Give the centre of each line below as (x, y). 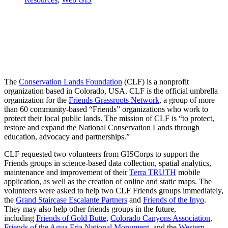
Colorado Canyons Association (160, 218)
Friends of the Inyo (174, 199)
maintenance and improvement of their (67, 172)
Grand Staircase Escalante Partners (72, 199)
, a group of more (187, 100)
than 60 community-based (47, 109)
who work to (187, 109)
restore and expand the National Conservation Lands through (102, 127)
